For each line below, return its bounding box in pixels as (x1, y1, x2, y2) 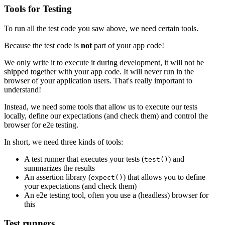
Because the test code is (4, 41, 81, 50)
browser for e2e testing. (4, 120, 78, 129)
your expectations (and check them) (24, 181, 137, 190)
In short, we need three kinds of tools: (4, 137, 123, 146)
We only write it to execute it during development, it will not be (4, 58, 204, 67)
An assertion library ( (24, 172, 91, 181)
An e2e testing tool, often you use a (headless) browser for (24, 190, 208, 199)
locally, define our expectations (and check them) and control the (4, 111, 208, 120)
